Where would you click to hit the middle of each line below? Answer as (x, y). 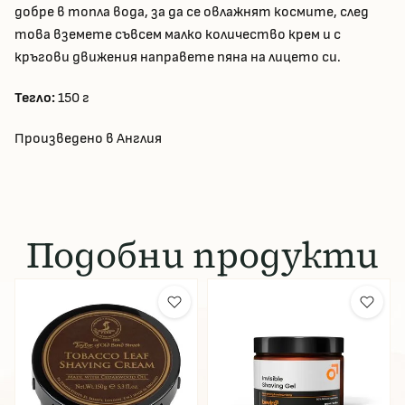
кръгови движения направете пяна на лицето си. (178, 58)
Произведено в (66, 139)
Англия (139, 139)
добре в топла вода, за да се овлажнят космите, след (192, 13)
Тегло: (36, 99)
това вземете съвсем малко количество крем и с (178, 35)
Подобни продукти (202, 255)
